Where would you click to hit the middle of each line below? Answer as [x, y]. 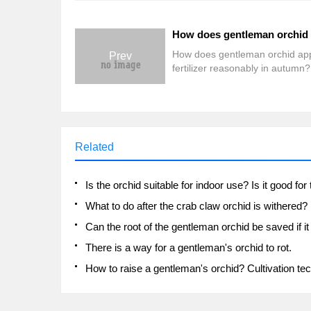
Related [94, 147]
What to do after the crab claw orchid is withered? [196, 206]
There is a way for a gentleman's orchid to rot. [188, 247]
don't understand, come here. [237, 82]
